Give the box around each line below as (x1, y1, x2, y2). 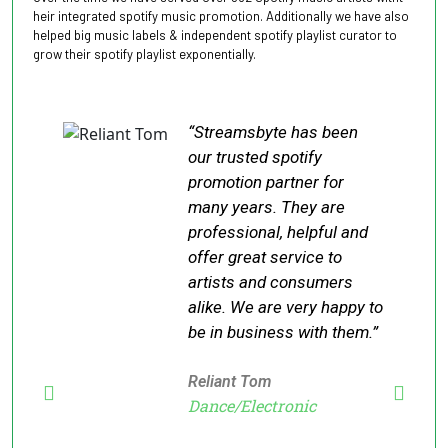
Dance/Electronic (187, 394, 316, 416)
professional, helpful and (187, 221, 368, 242)
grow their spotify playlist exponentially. (33, 45, 256, 62)
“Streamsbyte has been (187, 121, 358, 142)
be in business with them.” (187, 321, 378, 342)
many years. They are (187, 196, 345, 217)
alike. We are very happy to (187, 296, 383, 317)
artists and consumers (187, 271, 353, 292)
